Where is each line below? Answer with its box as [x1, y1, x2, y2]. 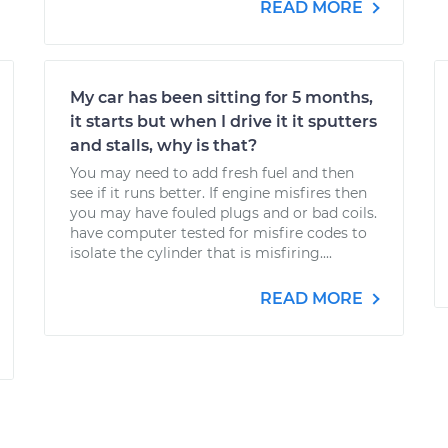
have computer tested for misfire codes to [70, 224, 367, 242]
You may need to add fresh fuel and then [70, 164, 354, 182]
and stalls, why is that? [70, 136, 257, 155]
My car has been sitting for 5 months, [70, 88, 373, 107]
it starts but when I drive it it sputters [70, 112, 377, 131]
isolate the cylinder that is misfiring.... [70, 244, 332, 262]
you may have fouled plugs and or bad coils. [70, 204, 377, 222]
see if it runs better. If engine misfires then [70, 184, 367, 202]
